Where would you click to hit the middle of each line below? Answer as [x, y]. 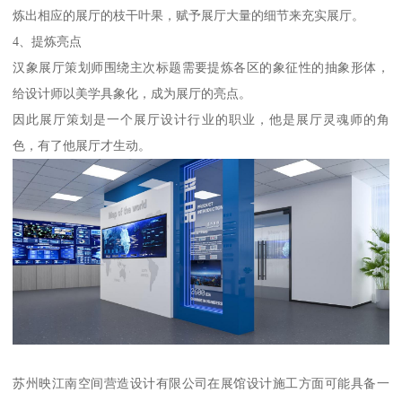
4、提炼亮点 [48, 41]
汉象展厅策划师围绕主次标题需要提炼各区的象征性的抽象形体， [201, 67]
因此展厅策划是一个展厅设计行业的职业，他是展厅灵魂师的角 [201, 119]
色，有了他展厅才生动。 [82, 145]
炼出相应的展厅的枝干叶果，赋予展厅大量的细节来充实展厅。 [189, 15]
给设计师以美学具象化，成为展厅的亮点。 [132, 93]
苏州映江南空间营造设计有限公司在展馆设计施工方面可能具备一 [201, 384]
